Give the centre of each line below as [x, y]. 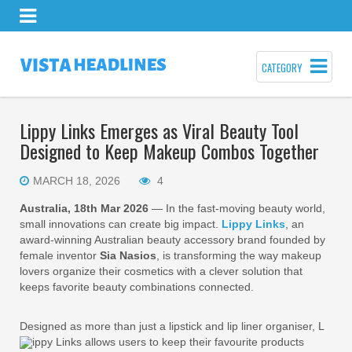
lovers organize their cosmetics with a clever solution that [161, 271]
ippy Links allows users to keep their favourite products [168, 342]
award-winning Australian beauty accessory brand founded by [172, 240]
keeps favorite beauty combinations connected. [138, 287]
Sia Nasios [128, 255]
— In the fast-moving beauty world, [237, 208]
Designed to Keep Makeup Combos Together [169, 151]
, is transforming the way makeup [239, 255]
